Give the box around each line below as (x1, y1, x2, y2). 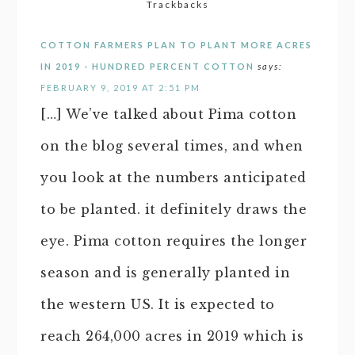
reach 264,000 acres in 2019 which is (40, 327, 303, 344)
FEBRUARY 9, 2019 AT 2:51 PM (40, 82, 200, 93)
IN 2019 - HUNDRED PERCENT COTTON (40, 60, 254, 71)
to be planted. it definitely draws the (40, 200, 307, 217)
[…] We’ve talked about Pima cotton (40, 105, 296, 122)
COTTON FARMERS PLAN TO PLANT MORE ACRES (40, 39, 312, 50)
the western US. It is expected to (40, 296, 275, 312)
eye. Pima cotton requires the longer (40, 232, 307, 249)
